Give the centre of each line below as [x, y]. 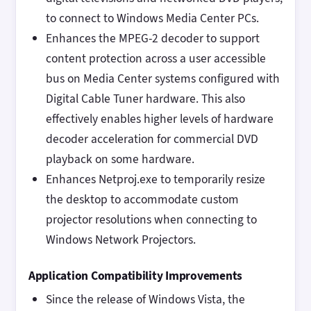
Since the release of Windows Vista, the [145, 300]
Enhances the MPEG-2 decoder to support [152, 39]
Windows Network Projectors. [120, 240]
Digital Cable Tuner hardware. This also [145, 99]
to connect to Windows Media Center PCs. [152, 18]
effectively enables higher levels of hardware [159, 119]
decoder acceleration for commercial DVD [152, 139]
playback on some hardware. [120, 159]
